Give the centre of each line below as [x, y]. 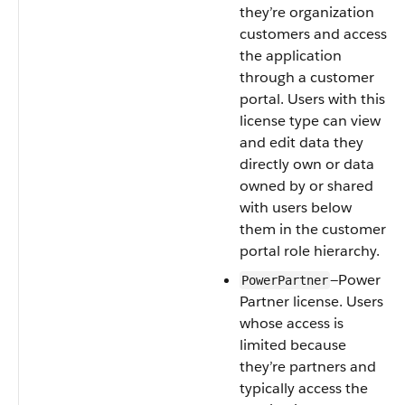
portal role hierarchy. [310, 251]
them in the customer [313, 229]
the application [291, 56]
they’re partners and [308, 367]
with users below [296, 207]
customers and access [313, 34]
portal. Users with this [312, 99]
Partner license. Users [311, 301]
